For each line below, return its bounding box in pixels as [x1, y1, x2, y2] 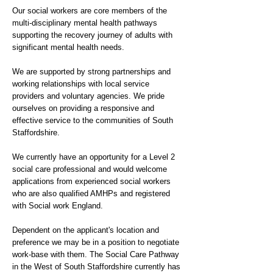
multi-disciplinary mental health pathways [12, 18, 157, 27]
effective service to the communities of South [12, 116, 173, 125]
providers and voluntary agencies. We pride [12, 91, 165, 101]
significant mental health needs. [12, 43, 124, 52]
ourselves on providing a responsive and [12, 104, 154, 113]
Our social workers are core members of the [12, 6, 167, 15]
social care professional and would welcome [12, 165, 167, 174]
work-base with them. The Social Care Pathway [12, 250, 179, 259]
